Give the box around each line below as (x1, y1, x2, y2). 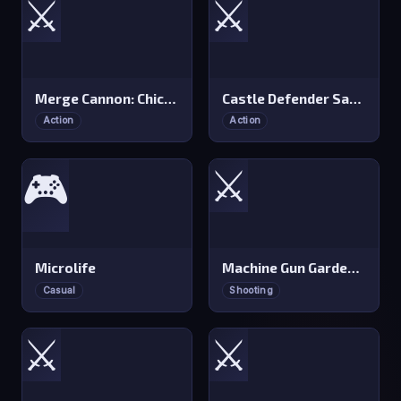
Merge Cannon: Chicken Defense (164, 90, 177, 107)
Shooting (229, 284, 273, 296)
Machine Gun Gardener (347, 260, 361, 277)
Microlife (35, 260, 97, 277)
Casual (42, 284, 76, 296)
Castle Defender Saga (349, 90, 363, 107)
